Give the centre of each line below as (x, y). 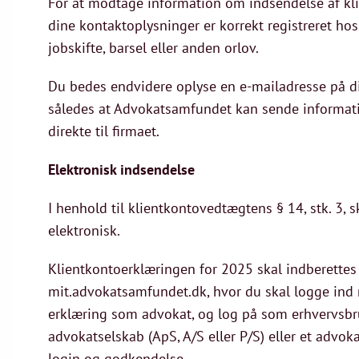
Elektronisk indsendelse (121, 169)
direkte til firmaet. (104, 131)
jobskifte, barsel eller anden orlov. (155, 48)
